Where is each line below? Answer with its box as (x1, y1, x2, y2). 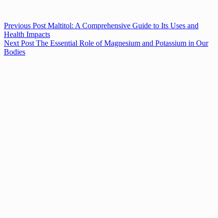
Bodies (4, 48, 25, 56)
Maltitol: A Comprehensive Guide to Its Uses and (48, 21, 199, 30)
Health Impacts (4, 30, 50, 39)
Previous (4, 21, 33, 30)
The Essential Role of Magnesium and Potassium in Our (36, 39, 208, 48)
